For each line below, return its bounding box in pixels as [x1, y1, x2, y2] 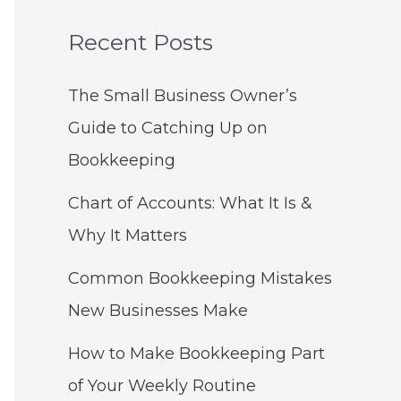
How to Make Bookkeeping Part [68, 344, 325, 364]
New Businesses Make [68, 301, 248, 321]
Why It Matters [68, 226, 187, 246]
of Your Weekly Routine [68, 376, 256, 397]
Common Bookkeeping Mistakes [68, 269, 332, 289]
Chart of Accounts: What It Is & [68, 193, 312, 214]
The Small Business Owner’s [68, 86, 297, 107]
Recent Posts [68, 28, 213, 55]
